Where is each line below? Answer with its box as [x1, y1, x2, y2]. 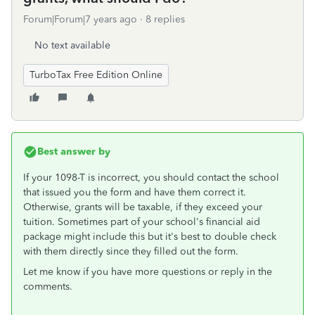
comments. [23, 281, 72, 292]
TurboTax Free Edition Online [30, 69, 162, 81]
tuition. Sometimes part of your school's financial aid [23, 216, 260, 228]
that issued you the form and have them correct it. [23, 186, 246, 198]
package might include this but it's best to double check [23, 231, 276, 243]
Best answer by [37, 146, 110, 157]
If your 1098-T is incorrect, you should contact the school [23, 172, 279, 184]
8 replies [146, 13, 185, 25]
